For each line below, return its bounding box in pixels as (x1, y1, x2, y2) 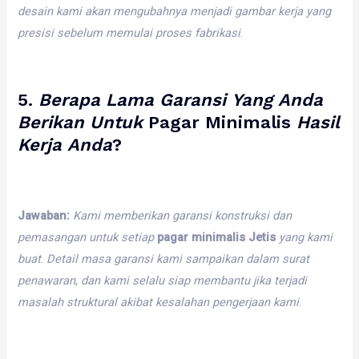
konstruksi (215, 208, 270, 224)
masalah (18, 295, 64, 310)
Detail (46, 252, 79, 267)
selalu (132, 273, 165, 288)
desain (18, 3, 54, 18)
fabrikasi (195, 25, 241, 40)
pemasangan (18, 230, 87, 245)
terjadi (274, 273, 308, 288)
